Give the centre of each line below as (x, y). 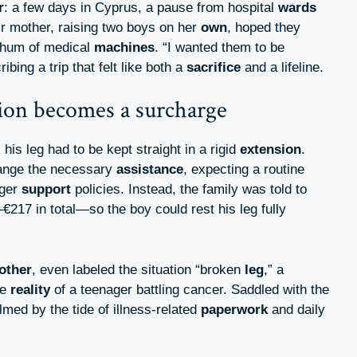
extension (271, 150)
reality (30, 289)
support (46, 190)
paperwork (234, 309)
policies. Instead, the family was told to (189, 190)
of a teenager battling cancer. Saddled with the (190, 289)
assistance (150, 170)
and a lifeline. (282, 67)
